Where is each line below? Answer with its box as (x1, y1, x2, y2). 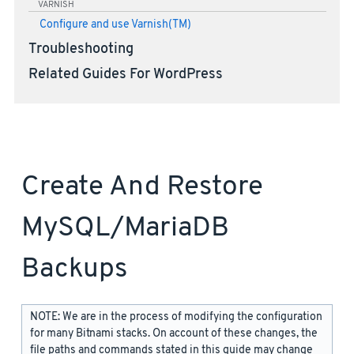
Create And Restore (21, 169, 263, 205)
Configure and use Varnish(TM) (39, 17, 191, 32)
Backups (21, 251, 127, 287)
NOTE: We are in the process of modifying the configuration (30, 309, 322, 325)
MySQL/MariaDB (21, 210, 229, 246)
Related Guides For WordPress (28, 66, 223, 84)
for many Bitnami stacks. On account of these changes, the (30, 326, 318, 341)
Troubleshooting (28, 41, 134, 59)
